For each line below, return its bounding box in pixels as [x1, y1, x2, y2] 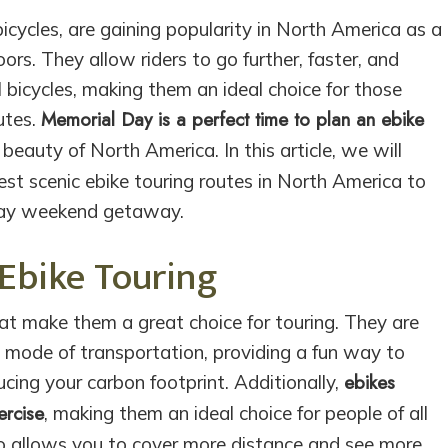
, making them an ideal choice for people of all [44, 400, 429, 425]
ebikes [344, 368, 396, 396]
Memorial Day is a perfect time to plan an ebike [41, 106, 425, 134]
